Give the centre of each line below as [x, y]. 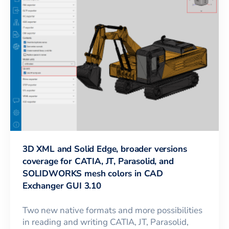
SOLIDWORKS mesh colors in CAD [93, 173]
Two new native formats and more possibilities [112, 210]
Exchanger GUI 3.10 [62, 186]
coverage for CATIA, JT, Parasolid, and [98, 161]
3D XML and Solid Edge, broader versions [105, 149]
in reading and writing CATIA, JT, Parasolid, [106, 222]
